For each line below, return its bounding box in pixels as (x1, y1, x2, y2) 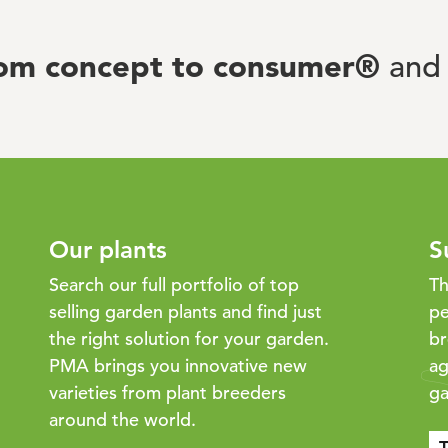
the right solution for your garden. (49, 327, 329, 351)
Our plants (49, 235, 167, 265)
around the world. (49, 408, 196, 432)
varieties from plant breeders (49, 381, 286, 405)
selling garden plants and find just (49, 300, 322, 324)
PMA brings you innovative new (49, 354, 307, 378)
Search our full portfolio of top (49, 273, 299, 297)
